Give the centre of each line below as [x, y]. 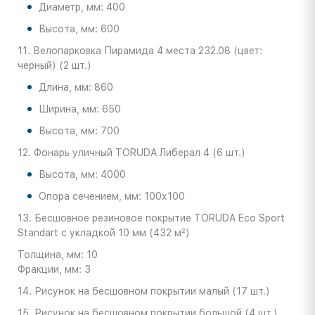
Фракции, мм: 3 [54, 270]
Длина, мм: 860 [76, 88]
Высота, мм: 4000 [82, 175]
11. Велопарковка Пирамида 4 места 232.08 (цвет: [140, 51]
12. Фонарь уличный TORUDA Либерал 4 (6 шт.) [131, 153]
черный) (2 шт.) [54, 66]
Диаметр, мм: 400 [82, 7]
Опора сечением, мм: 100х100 [112, 197]
